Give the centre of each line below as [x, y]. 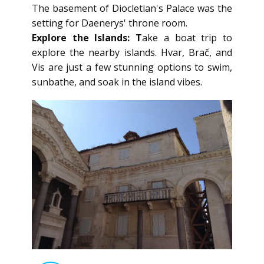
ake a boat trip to [187, 38]
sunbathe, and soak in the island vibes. [117, 82]
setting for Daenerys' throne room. [110, 23]
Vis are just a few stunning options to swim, [132, 67]
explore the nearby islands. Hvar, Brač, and [132, 52]
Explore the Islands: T [87, 38]
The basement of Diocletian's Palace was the [132, 8]
